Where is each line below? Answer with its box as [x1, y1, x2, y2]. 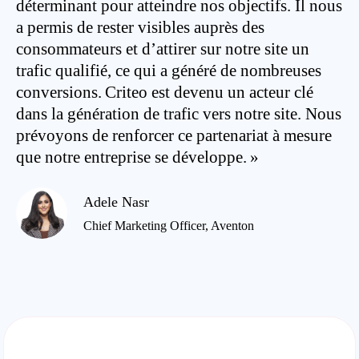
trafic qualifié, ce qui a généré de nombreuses [16, 61, 321, 80]
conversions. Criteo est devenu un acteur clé [16, 83, 313, 102]
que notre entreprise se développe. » [16, 147, 259, 167]
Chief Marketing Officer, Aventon [83, 218, 254, 232]
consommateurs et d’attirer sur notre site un [16, 39, 309, 58]
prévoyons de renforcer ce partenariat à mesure [16, 126, 332, 145]
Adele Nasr [83, 193, 149, 210]
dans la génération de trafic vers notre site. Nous [16, 104, 341, 123]
